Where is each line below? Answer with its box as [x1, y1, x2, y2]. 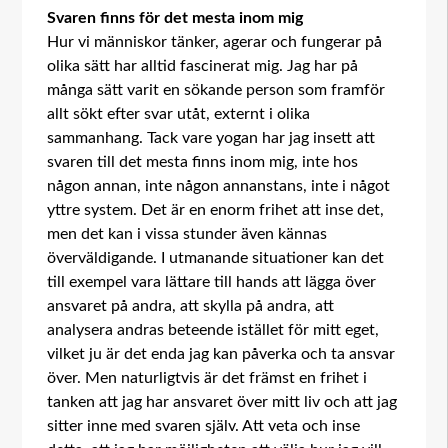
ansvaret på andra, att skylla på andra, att [47, 298, 335, 314]
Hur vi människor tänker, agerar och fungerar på [47, 34, 383, 50]
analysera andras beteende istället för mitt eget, [47, 322, 380, 338]
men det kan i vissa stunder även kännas [47, 226, 328, 242]
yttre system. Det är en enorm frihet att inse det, [47, 202, 385, 218]
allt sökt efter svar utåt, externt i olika [47, 106, 311, 122]
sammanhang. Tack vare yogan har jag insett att [47, 130, 376, 146]
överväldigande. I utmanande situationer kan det [47, 250, 385, 266]
